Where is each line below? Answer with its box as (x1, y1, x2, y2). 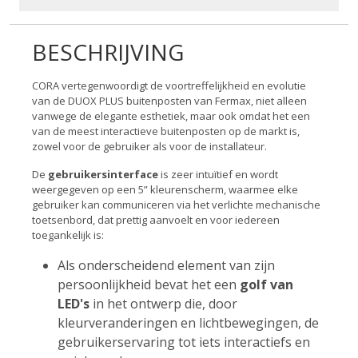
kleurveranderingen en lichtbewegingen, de (58, 314, 319, 332)
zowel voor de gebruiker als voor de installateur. (32, 139, 267, 153)
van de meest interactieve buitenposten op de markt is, (32, 124, 300, 138)
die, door (185, 295, 237, 312)
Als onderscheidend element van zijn (58, 257, 275, 274)
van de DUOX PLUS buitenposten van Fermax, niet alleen (32, 93, 307, 108)
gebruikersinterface (48, 167, 158, 181)
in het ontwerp (89, 295, 185, 312)
